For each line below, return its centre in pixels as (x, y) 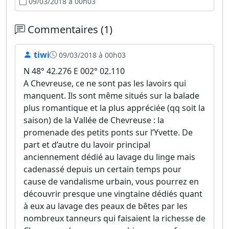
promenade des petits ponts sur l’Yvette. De (108, 132)
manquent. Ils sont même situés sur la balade (111, 96)
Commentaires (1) (69, 29)
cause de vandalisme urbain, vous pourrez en (111, 181)
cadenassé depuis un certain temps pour (102, 169)
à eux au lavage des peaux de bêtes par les (106, 206)
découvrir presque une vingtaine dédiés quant (113, 194)
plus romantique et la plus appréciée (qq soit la (114, 108)
